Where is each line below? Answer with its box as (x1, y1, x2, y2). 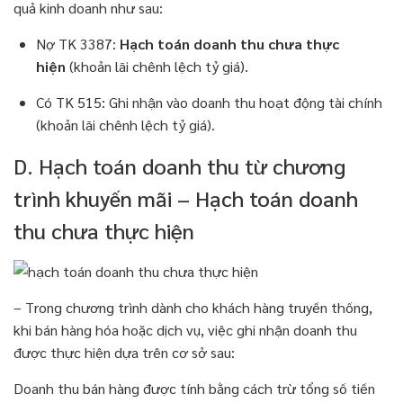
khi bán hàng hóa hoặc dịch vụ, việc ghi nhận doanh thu (13, 320, 357, 340)
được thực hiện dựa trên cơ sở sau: (13, 343, 235, 363)
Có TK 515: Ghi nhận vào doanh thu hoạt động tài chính (36, 93, 382, 112)
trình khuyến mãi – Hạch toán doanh (13, 184, 358, 213)
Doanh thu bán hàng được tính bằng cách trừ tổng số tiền (13, 379, 375, 399)
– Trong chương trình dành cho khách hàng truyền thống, (13, 298, 372, 318)
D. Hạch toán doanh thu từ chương (13, 151, 345, 181)
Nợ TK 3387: (36, 34, 120, 54)
